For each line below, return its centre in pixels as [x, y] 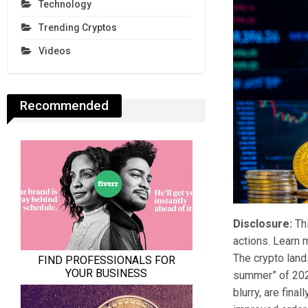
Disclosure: [263, 224]
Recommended [64, 106]
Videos [54, 51]
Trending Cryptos [77, 28]
